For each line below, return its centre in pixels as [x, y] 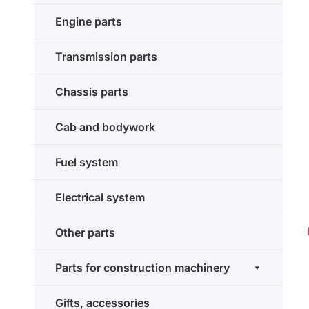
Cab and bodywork [105, 127]
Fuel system [87, 162]
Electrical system [100, 197]
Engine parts [89, 21]
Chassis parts [92, 92]
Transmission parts [106, 57]
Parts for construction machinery [142, 268]
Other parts [85, 232]
